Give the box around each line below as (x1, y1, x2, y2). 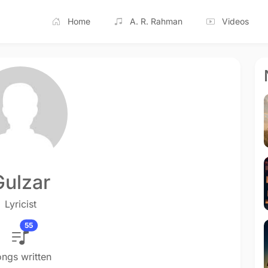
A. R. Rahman (130, 16, 182, 26)
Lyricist (4, 197, 36, 210)
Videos (222, 16, 249, 26)
